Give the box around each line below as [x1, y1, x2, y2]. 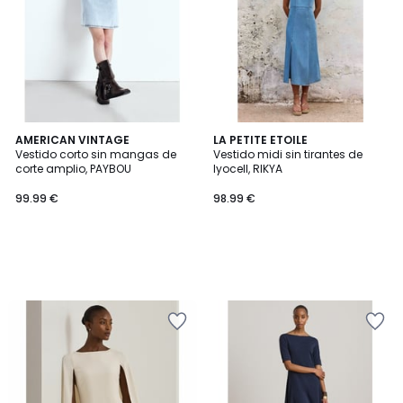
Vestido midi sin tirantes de [213, 147, 363, 162]
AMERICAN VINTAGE [15, 132, 130, 148]
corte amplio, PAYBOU [15, 161, 131, 176]
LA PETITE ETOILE [213, 132, 308, 148]
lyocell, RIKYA [213, 161, 282, 176]
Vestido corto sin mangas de [15, 147, 176, 162]
